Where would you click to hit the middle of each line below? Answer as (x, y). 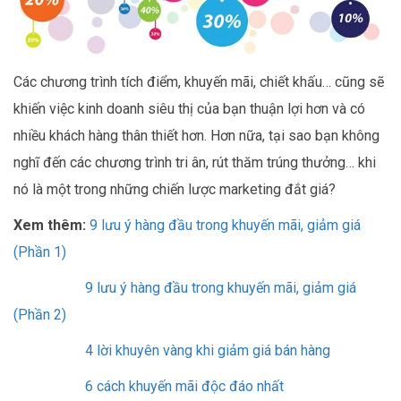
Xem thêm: (50, 226)
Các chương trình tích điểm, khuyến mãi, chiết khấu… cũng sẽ (199, 82)
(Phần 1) (40, 252)
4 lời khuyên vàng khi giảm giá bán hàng (208, 351)
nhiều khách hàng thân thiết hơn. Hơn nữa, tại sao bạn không (196, 136)
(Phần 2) (40, 315)
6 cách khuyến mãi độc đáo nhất (184, 387)
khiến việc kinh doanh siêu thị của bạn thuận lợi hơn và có (189, 109)
